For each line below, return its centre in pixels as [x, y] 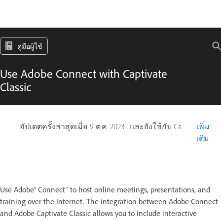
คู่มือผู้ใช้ [30, 47]
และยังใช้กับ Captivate [156, 127]
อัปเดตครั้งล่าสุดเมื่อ [55, 127]
